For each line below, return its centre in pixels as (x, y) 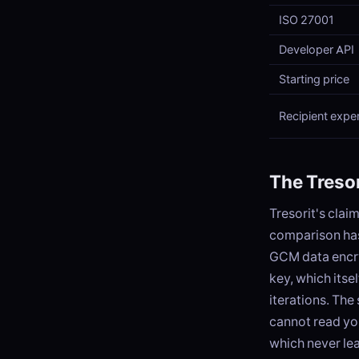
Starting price (314, 79)
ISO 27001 (307, 20)
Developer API (317, 50)
